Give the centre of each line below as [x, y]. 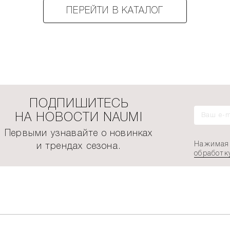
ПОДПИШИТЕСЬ [79, 104]
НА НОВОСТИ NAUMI [79, 118]
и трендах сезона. [79, 146]
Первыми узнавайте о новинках [79, 133]
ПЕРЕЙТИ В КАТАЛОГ [115, 11]
